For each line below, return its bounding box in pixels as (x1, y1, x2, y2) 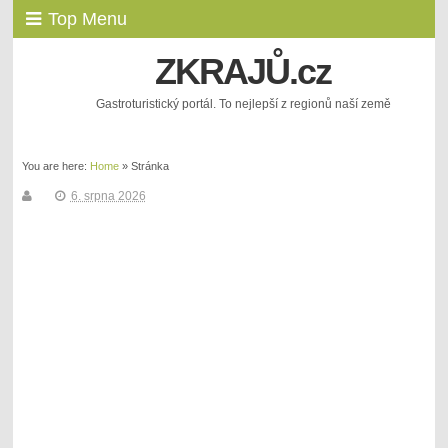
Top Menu (48, 9, 128, 29)
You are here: (21, 159, 90, 172)
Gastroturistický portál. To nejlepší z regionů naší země (95, 97, 391, 112)
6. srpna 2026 (70, 188, 146, 203)
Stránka (130, 159, 169, 172)
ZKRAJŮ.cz (155, 51, 332, 93)
